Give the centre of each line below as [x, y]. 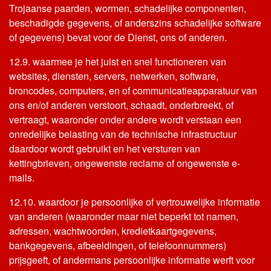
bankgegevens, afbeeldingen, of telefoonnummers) [118, 245]
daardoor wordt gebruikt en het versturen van [105, 149]
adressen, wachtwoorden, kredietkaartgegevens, [113, 231]
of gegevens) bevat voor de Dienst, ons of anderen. [118, 37]
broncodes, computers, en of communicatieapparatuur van [133, 90]
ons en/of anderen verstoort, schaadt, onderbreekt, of [121, 105]
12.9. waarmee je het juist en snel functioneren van [118, 61]
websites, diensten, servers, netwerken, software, [114, 76]
